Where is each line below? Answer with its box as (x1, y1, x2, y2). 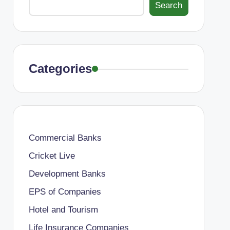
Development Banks (28, 169, 106, 179)
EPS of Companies (28, 187, 101, 197)
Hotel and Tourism (28, 205, 98, 215)
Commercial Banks (28, 133, 102, 143)
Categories (28, 62, 92, 75)
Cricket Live (28, 151, 75, 161)
